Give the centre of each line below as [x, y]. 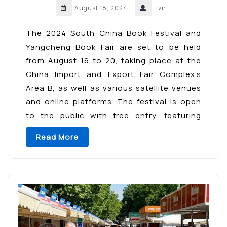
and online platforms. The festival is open [113, 102]
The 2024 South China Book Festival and [113, 33]
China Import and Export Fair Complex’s [113, 74]
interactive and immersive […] [85, 129]
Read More [57, 137]
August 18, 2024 [101, 8]
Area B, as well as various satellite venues [113, 88]
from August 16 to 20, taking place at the [113, 61]
